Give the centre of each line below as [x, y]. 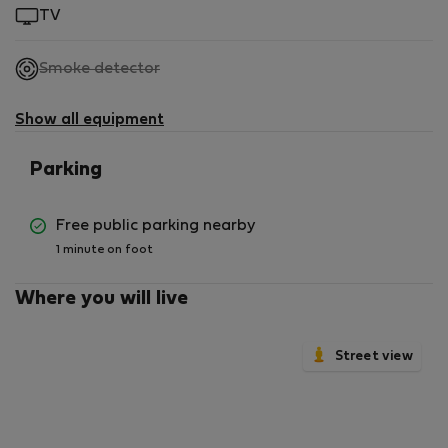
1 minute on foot [104, 249]
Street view [374, 356]
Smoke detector [99, 68]
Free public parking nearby [155, 225]
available [193, 111]
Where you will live [101, 298]
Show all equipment [89, 119]
